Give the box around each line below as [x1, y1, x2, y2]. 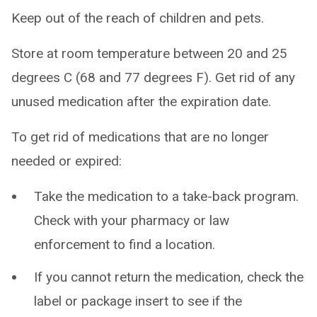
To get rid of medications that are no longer [11, 129, 269, 145]
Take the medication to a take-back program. [34, 188, 299, 204]
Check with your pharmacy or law [34, 212, 229, 229]
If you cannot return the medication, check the [34, 269, 304, 285]
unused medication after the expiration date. [11, 93, 271, 110]
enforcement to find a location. [34, 236, 215, 253]
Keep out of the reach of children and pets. [11, 10, 264, 26]
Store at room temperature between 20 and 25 [11, 45, 287, 62]
